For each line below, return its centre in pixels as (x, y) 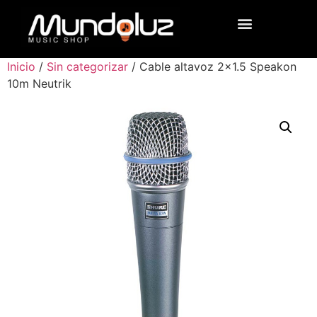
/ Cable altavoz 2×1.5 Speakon (212, 66)
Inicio (21, 66)
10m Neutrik (39, 83)
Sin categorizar (87, 66)
